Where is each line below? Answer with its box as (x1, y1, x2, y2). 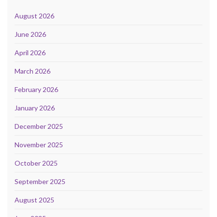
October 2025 (15, 158, 58, 167)
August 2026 (15, 11, 54, 20)
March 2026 (15, 66, 50, 75)
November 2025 (15, 140, 63, 149)
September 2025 (15, 177, 65, 186)
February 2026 (15, 85, 58, 93)
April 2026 (15, 48, 46, 57)
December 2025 (15, 122, 63, 130)
